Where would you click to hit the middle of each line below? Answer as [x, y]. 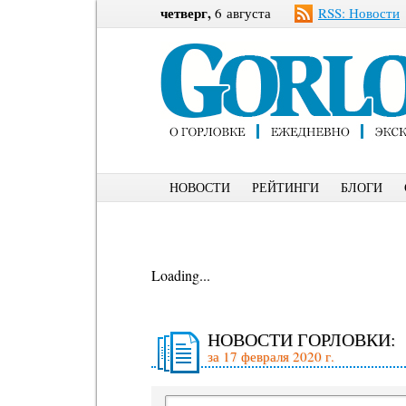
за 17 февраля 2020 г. [271, 356]
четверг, [186, 13]
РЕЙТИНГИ [285, 187]
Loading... [181, 275]
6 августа [241, 13]
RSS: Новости [359, 13]
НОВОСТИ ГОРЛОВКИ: [302, 339]
